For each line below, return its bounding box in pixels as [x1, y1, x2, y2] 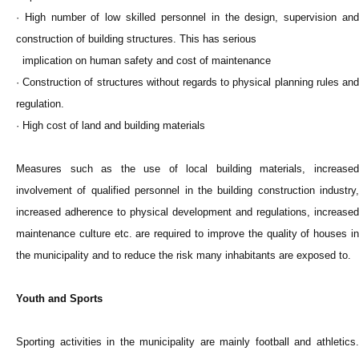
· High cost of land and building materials [16, 119, 205, 132]
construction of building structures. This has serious [16, 33, 256, 46]
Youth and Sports [16, 292, 103, 305]
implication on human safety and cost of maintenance [16, 54, 271, 67]
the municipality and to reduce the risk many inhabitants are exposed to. [16, 249, 351, 262]
